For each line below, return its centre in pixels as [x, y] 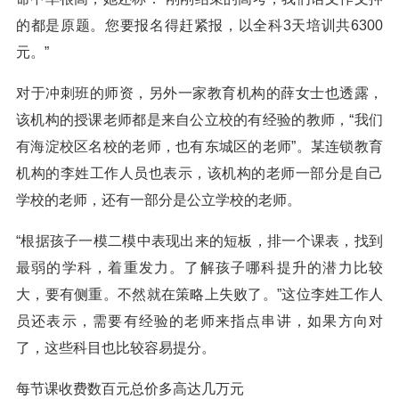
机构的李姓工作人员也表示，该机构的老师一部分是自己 [199, 173]
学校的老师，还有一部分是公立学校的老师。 [159, 200]
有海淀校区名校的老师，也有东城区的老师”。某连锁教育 [199, 147]
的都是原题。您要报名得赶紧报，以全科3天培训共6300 [199, 25]
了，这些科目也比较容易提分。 [116, 348]
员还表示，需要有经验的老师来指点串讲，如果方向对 [199, 321]
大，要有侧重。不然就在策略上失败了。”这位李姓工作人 [199, 294]
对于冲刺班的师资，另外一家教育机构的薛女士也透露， [199, 93]
